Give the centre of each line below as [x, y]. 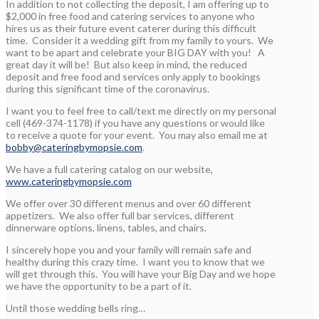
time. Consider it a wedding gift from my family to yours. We [140, 40]
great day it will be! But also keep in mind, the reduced [126, 64]
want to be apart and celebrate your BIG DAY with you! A [135, 52]
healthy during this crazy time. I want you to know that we [135, 261]
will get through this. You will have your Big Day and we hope [141, 273]
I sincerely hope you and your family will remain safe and [129, 249]
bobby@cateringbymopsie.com [74, 147]
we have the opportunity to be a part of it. [99, 286]
